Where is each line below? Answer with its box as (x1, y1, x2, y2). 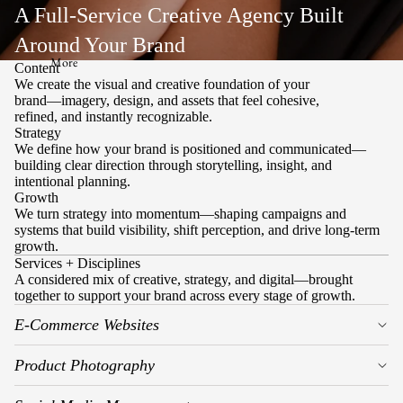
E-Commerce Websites (14, 315, 159, 334)
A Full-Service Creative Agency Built (14, 4, 344, 27)
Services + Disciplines (14, 255, 140, 271)
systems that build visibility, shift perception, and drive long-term (14, 222, 380, 237)
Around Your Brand (14, 33, 185, 57)
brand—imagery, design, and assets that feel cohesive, (14, 93, 319, 108)
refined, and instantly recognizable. (14, 109, 212, 124)
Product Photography (14, 355, 155, 374)
